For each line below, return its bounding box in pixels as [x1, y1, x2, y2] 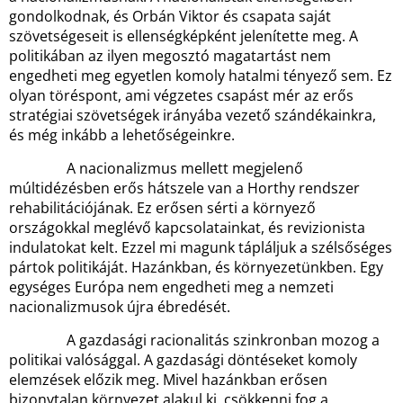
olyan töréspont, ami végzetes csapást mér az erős [9, 85, 354, 105]
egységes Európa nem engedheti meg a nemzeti [9, 277, 334, 297]
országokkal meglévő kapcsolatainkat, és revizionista [9, 218, 365, 237]
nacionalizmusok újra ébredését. [9, 297, 230, 317]
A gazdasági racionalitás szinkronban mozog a [9, 330, 380, 350]
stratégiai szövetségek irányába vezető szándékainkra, [9, 105, 376, 125]
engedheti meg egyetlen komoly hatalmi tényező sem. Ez [9, 66, 392, 85]
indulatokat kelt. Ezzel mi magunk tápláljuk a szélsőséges [9, 237, 392, 257]
